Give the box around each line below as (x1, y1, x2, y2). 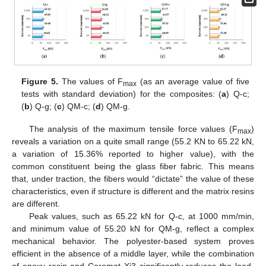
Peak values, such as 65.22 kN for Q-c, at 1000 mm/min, (28, 211, 254, 221)
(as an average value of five (137, 77, 249, 87)
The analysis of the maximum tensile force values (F (28, 124, 237, 134)
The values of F (58, 77, 123, 87)
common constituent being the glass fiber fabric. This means (12, 161, 254, 172)
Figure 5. (21, 77, 58, 87)
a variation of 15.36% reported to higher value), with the (12, 149, 254, 159)
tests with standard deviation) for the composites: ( (21, 89, 222, 99)
